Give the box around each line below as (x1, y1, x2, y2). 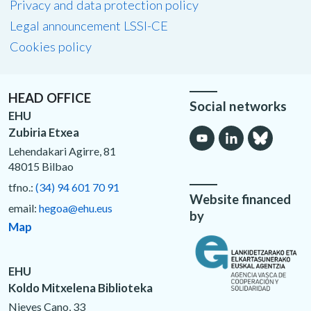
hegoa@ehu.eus (39, 201, 112, 215)
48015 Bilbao (8, 159, 74, 173)
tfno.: (8, 180, 35, 194)
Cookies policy (9, 39, 92, 55)
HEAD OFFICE (8, 90, 91, 106)
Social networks (190, 97, 287, 114)
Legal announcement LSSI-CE (9, 17, 168, 33)
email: (8, 201, 39, 215)
